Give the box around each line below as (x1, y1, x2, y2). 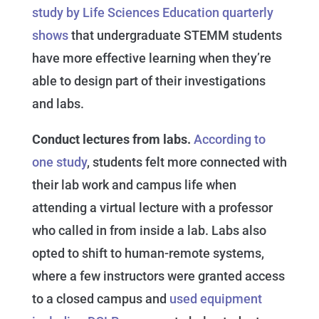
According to (193, 132, 266, 147)
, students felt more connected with (86, 155, 287, 170)
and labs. (31, 96, 84, 112)
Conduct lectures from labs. (31, 132, 191, 147)
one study (31, 155, 87, 170)
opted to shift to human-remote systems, (31, 246, 264, 261)
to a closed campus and (31, 291, 169, 307)
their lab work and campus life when (31, 177, 236, 193)
